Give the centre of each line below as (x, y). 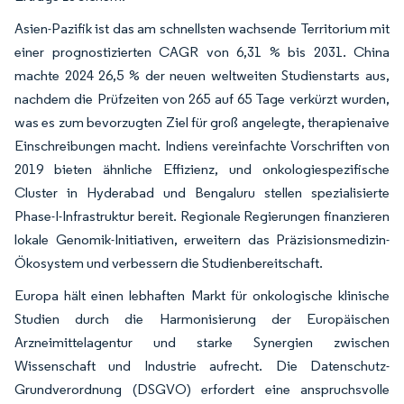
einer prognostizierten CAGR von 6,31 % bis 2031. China (202, 51)
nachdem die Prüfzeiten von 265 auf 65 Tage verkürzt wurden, (202, 98)
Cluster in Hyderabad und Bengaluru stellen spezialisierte (202, 192)
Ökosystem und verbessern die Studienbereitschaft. (169, 262)
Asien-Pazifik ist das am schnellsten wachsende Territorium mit (202, 28)
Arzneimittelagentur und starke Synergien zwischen (202, 342)
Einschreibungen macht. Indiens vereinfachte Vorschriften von (202, 145)
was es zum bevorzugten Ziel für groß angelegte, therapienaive (202, 122)
